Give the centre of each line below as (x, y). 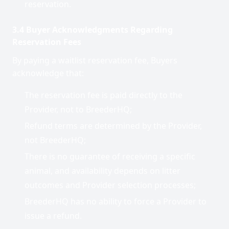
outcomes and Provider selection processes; (110, 185)
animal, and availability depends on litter (102, 171)
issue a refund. (53, 216)
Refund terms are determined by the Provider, (113, 126)
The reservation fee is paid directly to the (104, 95)
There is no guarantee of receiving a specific (110, 156)
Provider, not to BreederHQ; (78, 109)
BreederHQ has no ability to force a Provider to (116, 201)
